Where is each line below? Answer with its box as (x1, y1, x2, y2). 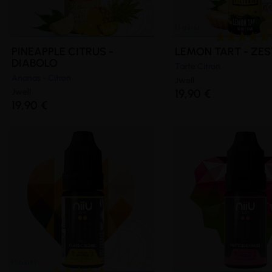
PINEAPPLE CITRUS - (12, 45, 114, 59)
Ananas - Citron (12, 73, 71, 84)
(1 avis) (216, 185, 247, 195)
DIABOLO (12, 56, 58, 70)
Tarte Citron (174, 61, 220, 72)
